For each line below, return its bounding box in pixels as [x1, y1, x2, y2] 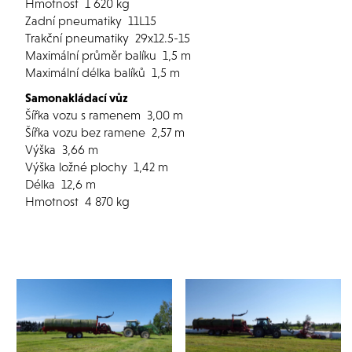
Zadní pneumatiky [25, 13, 125, 27]
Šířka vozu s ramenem [25, 108, 144, 122]
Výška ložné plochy [25, 159, 130, 174]
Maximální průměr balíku [25, 48, 159, 62]
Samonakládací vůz [25, 90, 128, 104]
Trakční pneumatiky [25, 31, 132, 45]
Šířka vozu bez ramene [25, 125, 148, 139]
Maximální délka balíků [25, 65, 148, 79]
